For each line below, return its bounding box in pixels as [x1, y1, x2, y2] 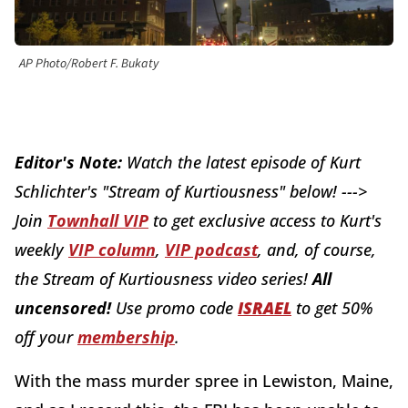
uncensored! [15, 297, 116, 320]
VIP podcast [165, 239, 258, 261]
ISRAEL [238, 297, 291, 320]
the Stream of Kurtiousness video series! [15, 268, 312, 291]
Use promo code [116, 297, 238, 320]
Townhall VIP [47, 209, 148, 232]
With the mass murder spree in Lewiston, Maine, [15, 370, 393, 393]
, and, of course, [258, 239, 376, 261]
